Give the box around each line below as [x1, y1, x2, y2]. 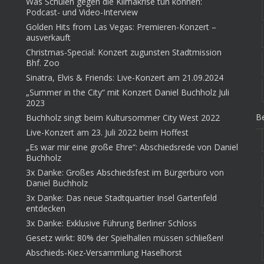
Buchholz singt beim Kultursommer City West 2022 [26, 112, 220, 124]
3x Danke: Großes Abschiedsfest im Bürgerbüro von [26, 167, 224, 179]
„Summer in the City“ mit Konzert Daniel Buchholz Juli [26, 87, 229, 98]
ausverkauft [26, 32, 71, 44]
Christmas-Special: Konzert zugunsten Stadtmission [26, 47, 222, 58]
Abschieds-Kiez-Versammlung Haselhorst [26, 247, 182, 259]
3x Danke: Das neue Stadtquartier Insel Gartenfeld [26, 192, 217, 204]
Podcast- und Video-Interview [26, 6, 138, 18]
